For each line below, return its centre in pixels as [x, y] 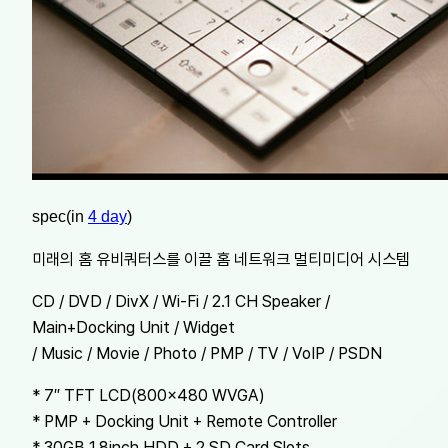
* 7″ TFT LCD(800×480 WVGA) [148, 395]
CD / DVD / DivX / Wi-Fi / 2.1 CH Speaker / [181, 300]
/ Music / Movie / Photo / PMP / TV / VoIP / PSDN [207, 352]
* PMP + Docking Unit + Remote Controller [184, 421]
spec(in [60, 217]
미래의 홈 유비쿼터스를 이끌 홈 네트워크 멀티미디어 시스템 [221, 258]
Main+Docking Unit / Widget [133, 326]
